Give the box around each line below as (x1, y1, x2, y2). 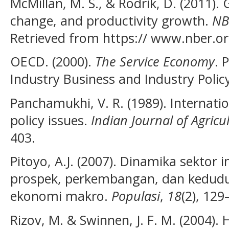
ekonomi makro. (10, 187, 111, 205)
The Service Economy (95, 53, 215, 71)
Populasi (111, 187, 160, 205)
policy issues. (10, 111, 91, 129)
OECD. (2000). (10, 53, 95, 71)
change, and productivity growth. (10, 11, 212, 29)
